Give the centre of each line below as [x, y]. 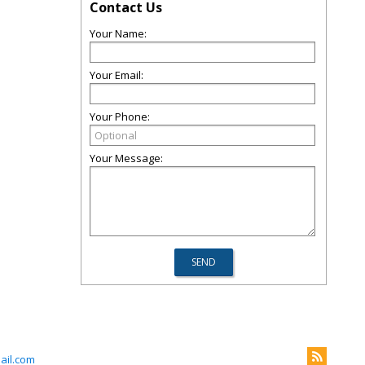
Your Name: [118, 33]
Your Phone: [120, 117]
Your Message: [126, 158]
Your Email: [117, 75]
